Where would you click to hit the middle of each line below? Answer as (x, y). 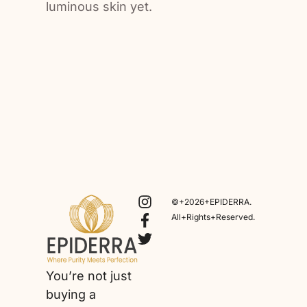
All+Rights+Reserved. (213, 217)
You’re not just (89, 276)
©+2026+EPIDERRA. (212, 202)
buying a (71, 295)
